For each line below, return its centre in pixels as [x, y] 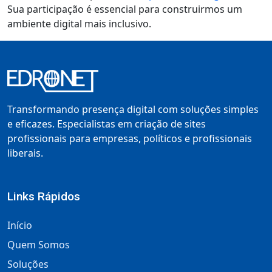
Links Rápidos [44, 197]
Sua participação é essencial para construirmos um [125, 9]
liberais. [25, 153]
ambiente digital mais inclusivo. [79, 24]
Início [20, 226]
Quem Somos [39, 245]
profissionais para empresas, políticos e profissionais [130, 139]
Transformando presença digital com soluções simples [133, 110]
